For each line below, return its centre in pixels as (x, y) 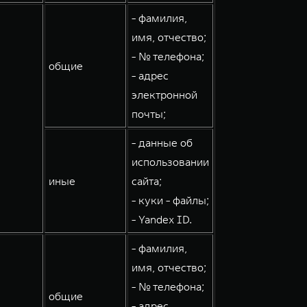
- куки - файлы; (170, 200)
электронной (164, 95)
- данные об (162, 143)
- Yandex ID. (162, 219)
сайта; (147, 181)
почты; (149, 114)
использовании (170, 162)
